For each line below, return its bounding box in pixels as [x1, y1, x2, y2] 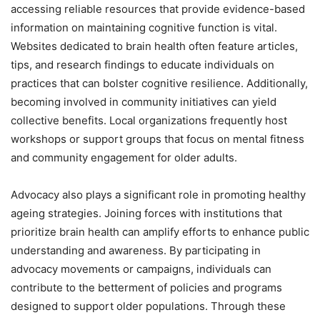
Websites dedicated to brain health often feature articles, [11, 39, 298, 54]
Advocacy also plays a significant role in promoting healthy [11, 188, 306, 202]
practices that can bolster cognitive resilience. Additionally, [11, 76, 308, 91]
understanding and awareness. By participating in [11, 244, 261, 258]
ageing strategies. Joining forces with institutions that [11, 206, 282, 221]
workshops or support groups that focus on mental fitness [11, 132, 304, 146]
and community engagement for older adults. [11, 151, 237, 165]
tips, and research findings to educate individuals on [11, 58, 274, 72]
